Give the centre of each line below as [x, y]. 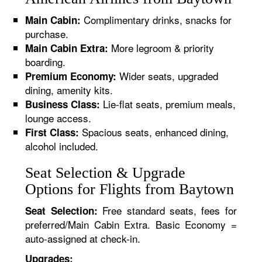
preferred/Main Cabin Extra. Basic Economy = [131, 224]
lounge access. [58, 118]
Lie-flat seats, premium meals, [168, 104]
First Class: [52, 132]
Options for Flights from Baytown [130, 189]
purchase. [47, 34]
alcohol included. [62, 146]
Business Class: [63, 104]
